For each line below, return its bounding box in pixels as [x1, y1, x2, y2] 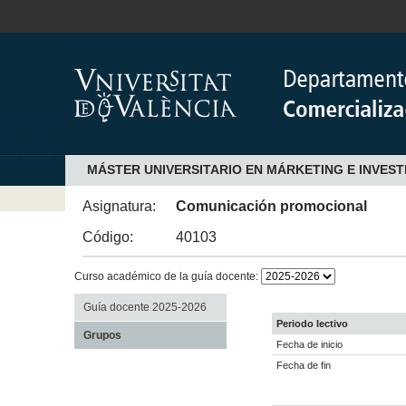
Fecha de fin [276, 360, 331, 372]
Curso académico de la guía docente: [73, 269, 261, 283]
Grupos [82, 328, 121, 342]
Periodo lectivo [276, 318, 348, 330]
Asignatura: [82, 198, 157, 214]
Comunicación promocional [176, 198, 368, 214]
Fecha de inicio [276, 339, 343, 351]
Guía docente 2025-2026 [82, 300, 207, 314]
